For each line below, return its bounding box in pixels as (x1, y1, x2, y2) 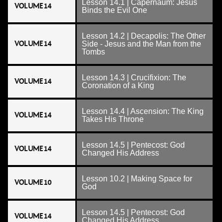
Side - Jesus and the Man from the (82, 40, 201, 48)
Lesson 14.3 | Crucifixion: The (82, 73, 186, 82)
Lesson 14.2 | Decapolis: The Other (82, 32, 206, 40)
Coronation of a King (82, 81, 154, 90)
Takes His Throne (82, 115, 144, 123)
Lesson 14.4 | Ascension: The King (82, 107, 204, 115)
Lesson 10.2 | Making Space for (82, 174, 192, 183)
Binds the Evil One (82, 6, 147, 14)
